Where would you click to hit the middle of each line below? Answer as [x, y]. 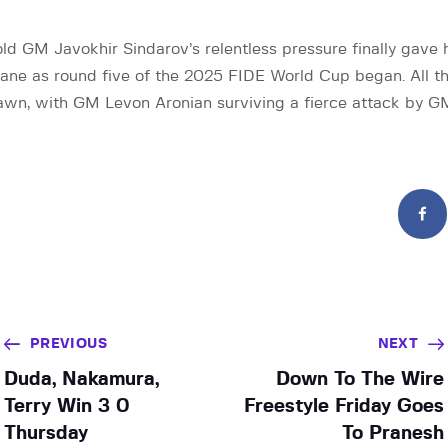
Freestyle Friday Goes [344, 406]
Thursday [45, 433]
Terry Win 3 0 [66, 406]
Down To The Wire [360, 379]
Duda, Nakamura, [81, 379]
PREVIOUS [68, 343]
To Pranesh [393, 433]
